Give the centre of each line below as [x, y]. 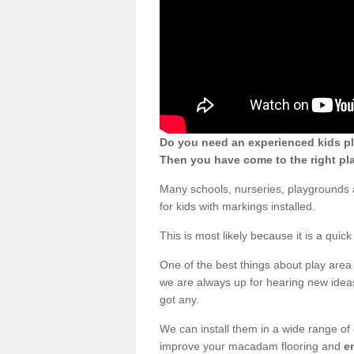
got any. [179, 299]
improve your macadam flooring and [252, 346]
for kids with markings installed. [237, 206]
